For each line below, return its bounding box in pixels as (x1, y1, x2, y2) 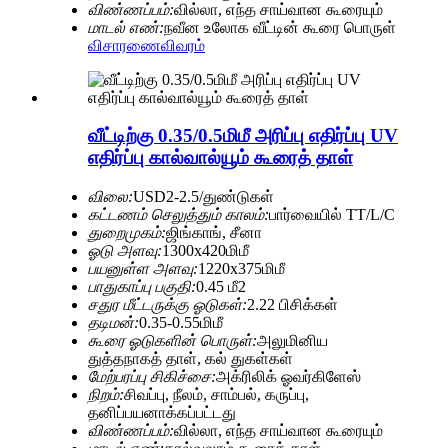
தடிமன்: (88, 314, 139, 332)
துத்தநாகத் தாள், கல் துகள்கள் (88, 350, 293, 368)
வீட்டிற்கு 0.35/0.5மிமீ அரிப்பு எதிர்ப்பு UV (88, 125, 398, 147)
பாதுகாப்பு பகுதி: (88, 278, 196, 296)
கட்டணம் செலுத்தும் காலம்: (88, 206, 269, 224)
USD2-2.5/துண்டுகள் (133, 188, 274, 206)
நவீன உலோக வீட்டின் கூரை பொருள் (164, 18, 396, 36)
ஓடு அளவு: (88, 242, 162, 260)
